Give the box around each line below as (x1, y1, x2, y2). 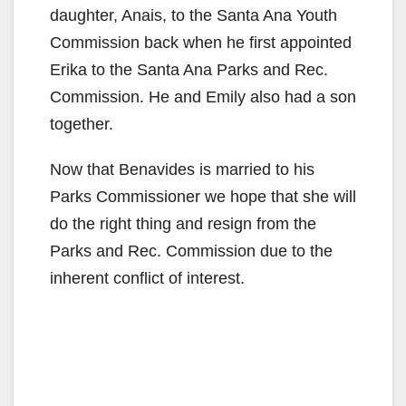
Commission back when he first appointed (50, 34, 352, 53)
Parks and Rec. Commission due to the (50, 242, 333, 261)
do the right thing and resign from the (50, 215, 316, 234)
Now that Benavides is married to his (50, 160, 314, 179)
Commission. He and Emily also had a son (50, 88, 356, 107)
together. (50, 115, 113, 134)
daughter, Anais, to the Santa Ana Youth (50, 6, 337, 25)
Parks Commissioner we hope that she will (50, 188, 356, 207)
